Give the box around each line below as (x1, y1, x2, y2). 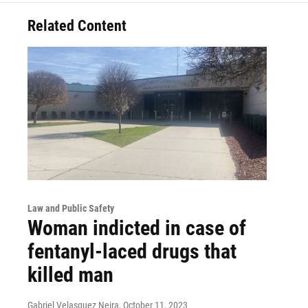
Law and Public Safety (27, 202, 114, 214)
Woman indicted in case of (27, 215, 246, 240)
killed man (27, 262, 113, 287)
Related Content (27, 17, 126, 34)
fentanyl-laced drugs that (27, 239, 236, 263)
